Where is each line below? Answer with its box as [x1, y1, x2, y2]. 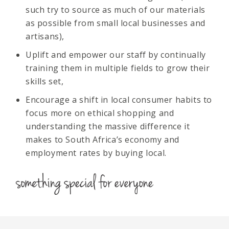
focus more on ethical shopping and [26, 107, 174, 119]
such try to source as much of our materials [26, 4, 205, 16]
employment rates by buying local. [26, 147, 167, 159]
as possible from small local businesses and [26, 17, 205, 29]
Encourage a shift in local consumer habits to [26, 94, 213, 106]
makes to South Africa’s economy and [26, 134, 180, 146]
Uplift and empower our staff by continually [26, 49, 206, 61]
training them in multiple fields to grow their [26, 62, 210, 74]
